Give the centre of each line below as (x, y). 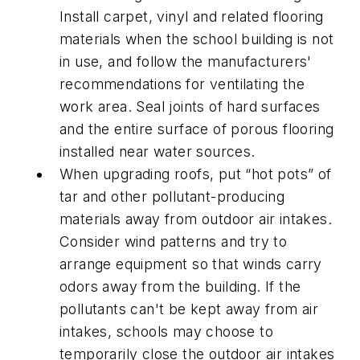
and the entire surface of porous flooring (197, 129)
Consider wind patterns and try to (174, 242)
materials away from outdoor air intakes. (196, 219)
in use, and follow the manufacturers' (186, 62)
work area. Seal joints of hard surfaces (190, 107)
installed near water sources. (157, 152)
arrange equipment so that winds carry (191, 264)
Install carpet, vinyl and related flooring (192, 17)
